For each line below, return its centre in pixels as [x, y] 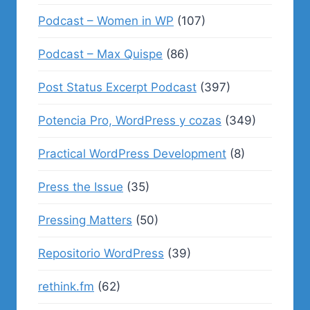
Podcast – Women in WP [106, 21]
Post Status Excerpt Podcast [117, 87]
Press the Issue [81, 187]
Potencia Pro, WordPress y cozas [130, 120]
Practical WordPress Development [132, 154]
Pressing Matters [85, 220]
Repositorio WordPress [101, 253]
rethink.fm [66, 286]
